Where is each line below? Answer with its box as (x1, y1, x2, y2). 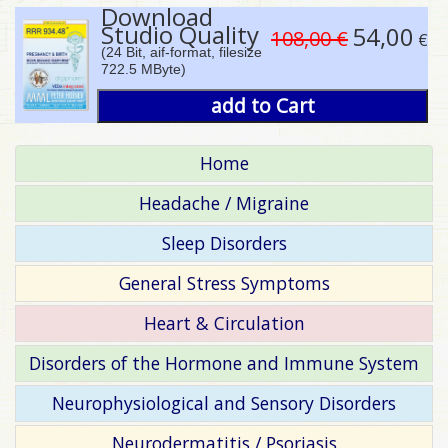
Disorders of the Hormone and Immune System (29, 350, 419, 375)
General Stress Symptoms (118, 270, 330, 295)
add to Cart (210, 92, 315, 120)
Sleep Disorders (161, 230, 287, 255)
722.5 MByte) (101, 60, 187, 77)
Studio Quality (101, 17, 260, 51)
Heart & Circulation (143, 310, 305, 335)
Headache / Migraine (139, 190, 309, 215)
